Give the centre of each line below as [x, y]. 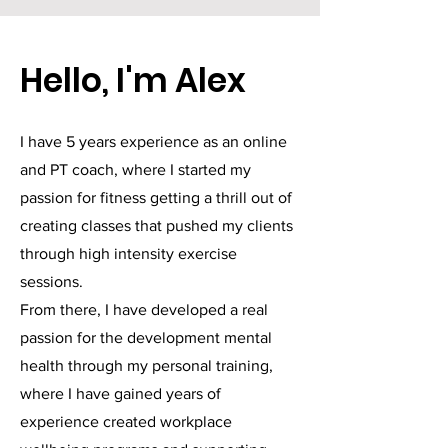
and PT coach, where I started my [135, 169]
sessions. [53, 281]
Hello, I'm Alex [133, 80]
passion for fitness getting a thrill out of [156, 197]
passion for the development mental [146, 337]
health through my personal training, [146, 365]
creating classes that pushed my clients [156, 225]
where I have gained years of [120, 393]
